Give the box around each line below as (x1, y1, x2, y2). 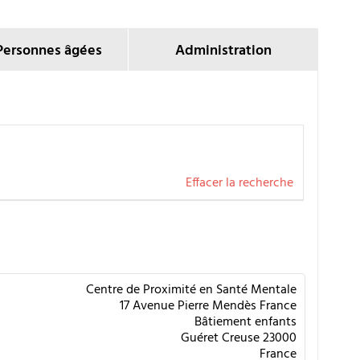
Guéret (181, 327, 219, 349)
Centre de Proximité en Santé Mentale (86, 279, 297, 301)
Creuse (222, 327, 260, 349)
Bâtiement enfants (194, 311, 297, 333)
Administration (174, 39, 272, 63)
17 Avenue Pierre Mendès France (120, 295, 297, 317)
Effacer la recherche (186, 173, 293, 194)
